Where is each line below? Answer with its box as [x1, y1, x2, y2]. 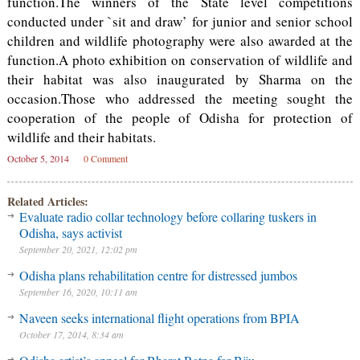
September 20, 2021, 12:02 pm [18, 243, 137, 256]
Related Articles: [6, 193, 88, 210]
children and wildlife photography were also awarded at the [6, 31, 354, 50]
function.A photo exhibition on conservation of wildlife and [6, 51, 354, 69]
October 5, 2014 [6, 152, 69, 165]
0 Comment [83, 152, 128, 165]
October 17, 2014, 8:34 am [18, 328, 124, 341]
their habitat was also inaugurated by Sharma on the [6, 70, 354, 88]
